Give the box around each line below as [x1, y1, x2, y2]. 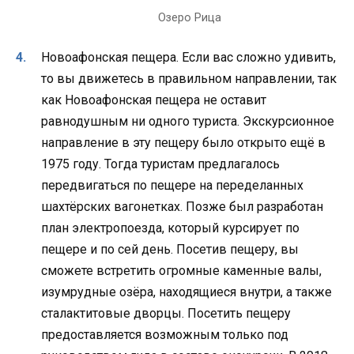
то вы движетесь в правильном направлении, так [41, 71, 337, 87]
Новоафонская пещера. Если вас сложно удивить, [41, 50, 336, 66]
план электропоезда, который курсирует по [41, 220, 299, 236]
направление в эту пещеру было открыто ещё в [41, 135, 326, 151]
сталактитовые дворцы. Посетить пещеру [41, 306, 291, 322]
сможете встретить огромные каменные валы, [41, 263, 322, 279]
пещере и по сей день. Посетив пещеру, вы [41, 242, 299, 258]
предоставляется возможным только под [41, 327, 288, 343]
